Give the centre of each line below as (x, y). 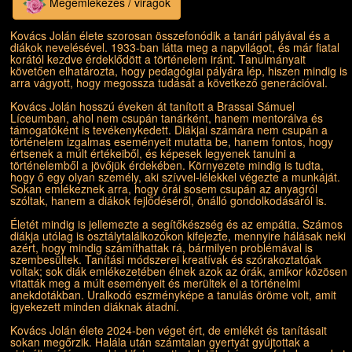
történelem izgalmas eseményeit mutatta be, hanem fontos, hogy (172, 141)
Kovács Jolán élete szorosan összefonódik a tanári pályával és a (170, 35)
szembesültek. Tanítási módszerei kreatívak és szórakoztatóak (166, 259)
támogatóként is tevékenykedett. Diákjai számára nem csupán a (169, 130)
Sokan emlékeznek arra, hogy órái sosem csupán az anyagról (164, 189)
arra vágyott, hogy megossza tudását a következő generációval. (169, 82)
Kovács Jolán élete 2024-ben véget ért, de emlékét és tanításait (169, 330)
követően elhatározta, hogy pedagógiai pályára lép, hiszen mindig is (179, 71)
